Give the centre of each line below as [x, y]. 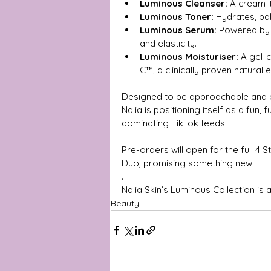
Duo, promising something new [187, 163]
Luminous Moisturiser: [189, 56]
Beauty [125, 203]
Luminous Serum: [178, 30]
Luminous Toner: [177, 16]
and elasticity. [168, 43]
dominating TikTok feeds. [174, 123]
